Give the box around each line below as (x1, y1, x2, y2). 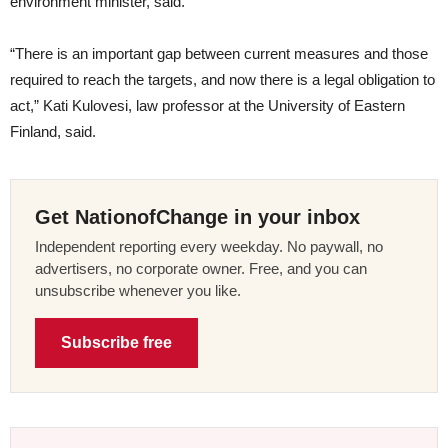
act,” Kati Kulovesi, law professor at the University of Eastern (10, 96, 405, 114)
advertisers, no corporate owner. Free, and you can (35, 259, 367, 277)
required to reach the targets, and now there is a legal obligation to (10, 70, 435, 88)
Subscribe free (61, 333, 172, 351)
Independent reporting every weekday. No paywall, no (35, 237, 383, 255)
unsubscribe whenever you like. (35, 281, 241, 299)
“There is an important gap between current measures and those (10, 44, 428, 62)
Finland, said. (10, 122, 100, 140)
